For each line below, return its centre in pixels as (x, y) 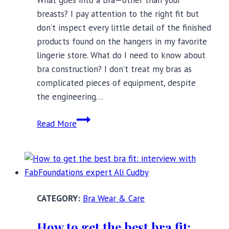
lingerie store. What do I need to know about (121, 55)
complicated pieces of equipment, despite (116, 83)
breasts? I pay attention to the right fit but (118, 14)
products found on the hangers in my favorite (122, 42)
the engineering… (70, 97)
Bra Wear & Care (114, 199)
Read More (57, 124)
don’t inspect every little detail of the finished (124, 28)
